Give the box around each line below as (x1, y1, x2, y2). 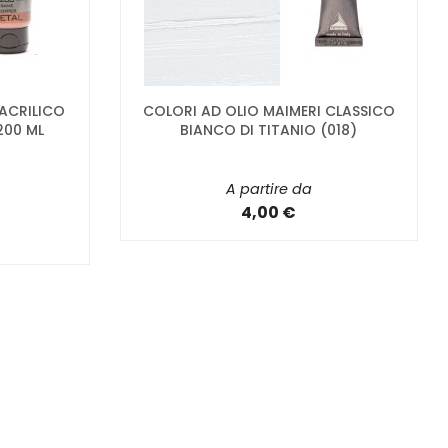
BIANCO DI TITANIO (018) (180, 120, 358, 141)
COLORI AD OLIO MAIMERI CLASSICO (142, 101, 395, 122)
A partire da (225, 179, 312, 200)
